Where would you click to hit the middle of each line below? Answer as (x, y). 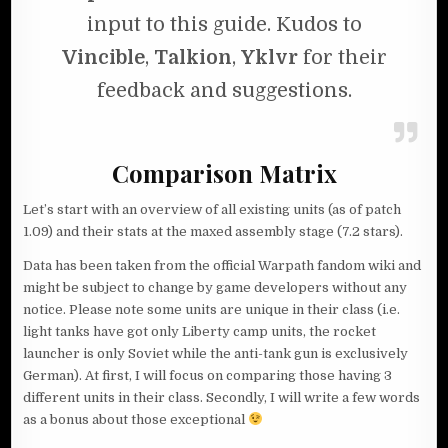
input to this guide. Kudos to (224, 25)
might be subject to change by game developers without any (215, 288)
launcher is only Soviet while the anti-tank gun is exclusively (216, 354)
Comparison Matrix (224, 172)
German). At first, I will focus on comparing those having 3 (208, 376)
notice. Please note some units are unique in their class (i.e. (212, 310)
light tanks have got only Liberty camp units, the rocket (200, 332)
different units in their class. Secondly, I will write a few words (222, 398)
